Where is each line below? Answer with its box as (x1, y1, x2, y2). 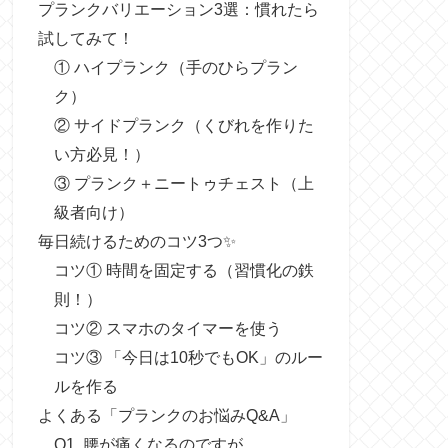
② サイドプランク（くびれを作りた (54, 116, 315, 135)
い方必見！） (54, 145, 151, 164)
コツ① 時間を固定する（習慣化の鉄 (54, 261, 315, 280)
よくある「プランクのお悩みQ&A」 (38, 406, 296, 425)
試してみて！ (38, 29, 134, 48)
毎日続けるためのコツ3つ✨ (38, 232, 236, 251)
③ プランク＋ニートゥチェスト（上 (54, 174, 315, 193)
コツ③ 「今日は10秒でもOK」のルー (54, 348, 324, 367)
